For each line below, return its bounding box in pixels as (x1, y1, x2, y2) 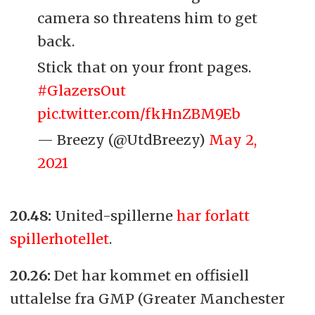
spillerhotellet (9, 229, 109, 247)
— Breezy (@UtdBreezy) (37, 130, 210, 148)
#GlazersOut (37, 81, 127, 99)
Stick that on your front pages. (37, 58, 252, 76)
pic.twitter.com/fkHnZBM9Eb (37, 104, 241, 122)
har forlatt (176, 206, 250, 224)
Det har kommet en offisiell (53, 266, 249, 285)
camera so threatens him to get (37, 8, 258, 27)
